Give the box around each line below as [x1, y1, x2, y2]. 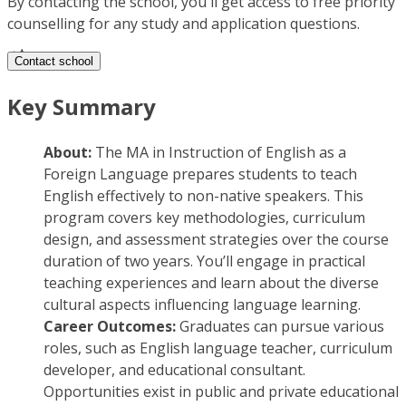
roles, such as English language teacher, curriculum [43, 338, 392, 359]
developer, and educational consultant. [43, 360, 305, 381]
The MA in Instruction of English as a [95, 142, 346, 163]
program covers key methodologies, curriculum [43, 208, 365, 228]
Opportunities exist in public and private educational [43, 382, 399, 402]
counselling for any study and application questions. [7, 14, 360, 34]
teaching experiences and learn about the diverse [43, 273, 379, 294]
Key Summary [7, 92, 156, 122]
